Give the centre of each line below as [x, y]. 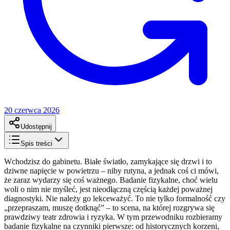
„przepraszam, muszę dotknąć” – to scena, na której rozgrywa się [109, 207]
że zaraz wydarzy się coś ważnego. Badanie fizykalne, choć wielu [111, 180]
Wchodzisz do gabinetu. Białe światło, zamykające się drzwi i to [108, 161]
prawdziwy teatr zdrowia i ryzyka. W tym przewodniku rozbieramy [113, 217]
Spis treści [36, 143]
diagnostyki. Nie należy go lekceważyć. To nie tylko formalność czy [115, 198]
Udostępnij [36, 126]
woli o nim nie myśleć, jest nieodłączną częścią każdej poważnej [108, 189]
